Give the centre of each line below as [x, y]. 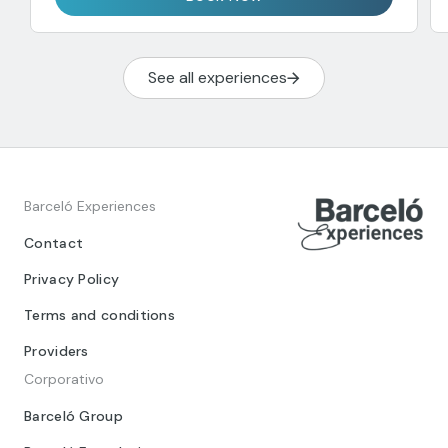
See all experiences [217, 78]
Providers [56, 351]
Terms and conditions [99, 315]
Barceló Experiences [90, 206]
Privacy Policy [72, 279]
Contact [54, 243]
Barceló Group [73, 416]
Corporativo [64, 379]
